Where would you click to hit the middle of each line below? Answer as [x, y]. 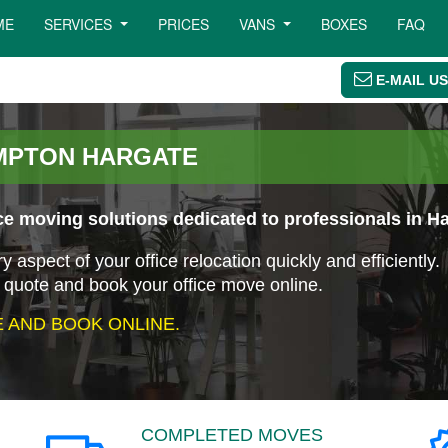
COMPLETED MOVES [232, 435]
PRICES [184, 24]
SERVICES [80, 24]
